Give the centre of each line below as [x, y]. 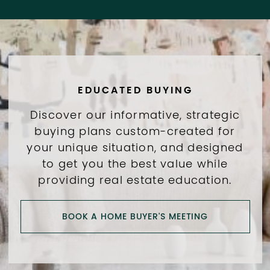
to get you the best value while [135, 165]
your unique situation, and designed [135, 148]
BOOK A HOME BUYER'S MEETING [135, 217]
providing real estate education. [135, 181]
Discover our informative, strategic [135, 116]
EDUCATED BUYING [135, 91]
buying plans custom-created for [135, 132]
